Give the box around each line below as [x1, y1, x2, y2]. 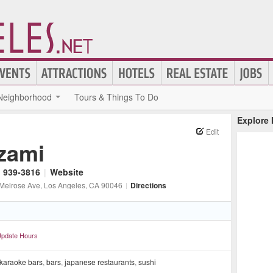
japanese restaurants [65, 257, 135, 267]
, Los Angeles [40, 180, 85, 190]
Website [50, 166, 83, 178]
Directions [130, 180, 166, 191]
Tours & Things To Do [74, 91, 158, 103]
